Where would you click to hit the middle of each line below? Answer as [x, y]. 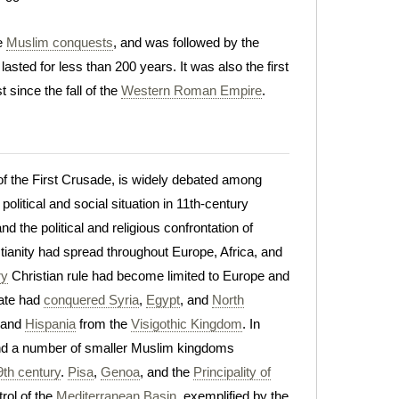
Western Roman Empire [191, 90]
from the [103, 323]
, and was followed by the [186, 42]
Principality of [232, 371]
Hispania [50, 323]
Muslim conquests [60, 42]
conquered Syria [91, 299]
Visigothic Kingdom [187, 323]
